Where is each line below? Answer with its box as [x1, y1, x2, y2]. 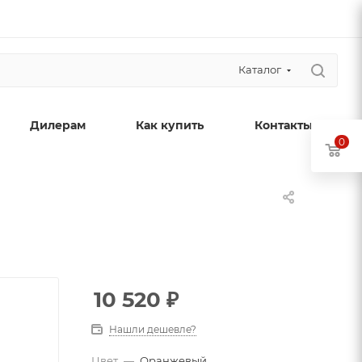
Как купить [136, 118, 204, 133]
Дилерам [30, 118, 86, 133]
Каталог [238, 63, 281, 76]
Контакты [255, 118, 313, 133]
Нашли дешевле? [109, 323, 196, 335]
